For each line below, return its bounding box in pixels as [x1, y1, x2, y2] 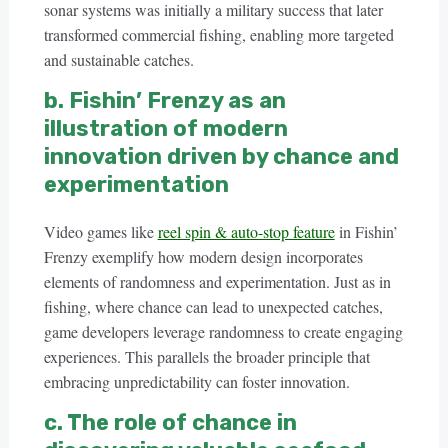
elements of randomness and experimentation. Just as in [43, 271, 391, 292]
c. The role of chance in [43, 409, 297, 436]
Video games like [43, 221, 158, 242]
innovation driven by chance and [43, 143, 399, 170]
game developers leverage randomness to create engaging [43, 321, 403, 342]
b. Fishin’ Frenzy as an [43, 87, 286, 114]
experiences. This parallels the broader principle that [43, 346, 370, 367]
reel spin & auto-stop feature [157, 221, 335, 242]
